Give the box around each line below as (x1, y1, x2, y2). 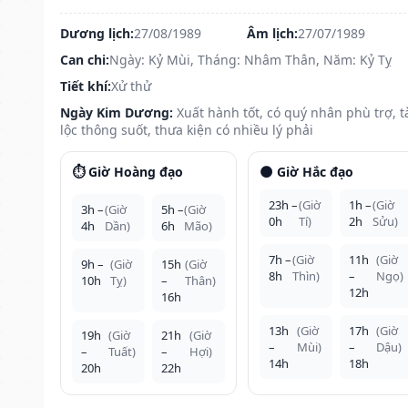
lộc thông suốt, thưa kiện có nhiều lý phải (60, 120, 313, 138)
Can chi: (60, 50, 109, 68)
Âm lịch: (246, 24, 298, 42)
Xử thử (111, 76, 151, 95)
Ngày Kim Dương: (60, 103, 173, 121)
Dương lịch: (60, 24, 134, 42)
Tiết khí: (60, 76, 111, 95)
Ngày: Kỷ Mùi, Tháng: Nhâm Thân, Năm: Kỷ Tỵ (109, 50, 392, 68)
